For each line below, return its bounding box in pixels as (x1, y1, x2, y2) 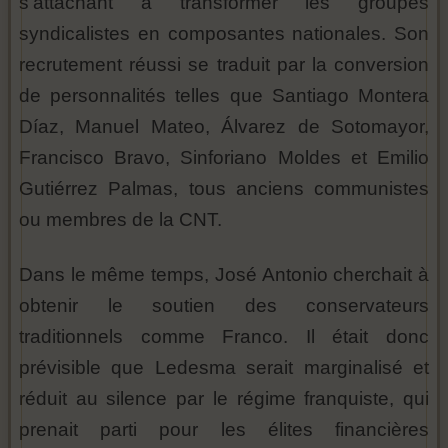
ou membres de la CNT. (19, 209, 222, 231)
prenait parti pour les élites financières (19, 419, 429, 441)
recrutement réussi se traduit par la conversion (19, 54, 429, 76)
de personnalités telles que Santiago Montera (19, 85, 429, 107)
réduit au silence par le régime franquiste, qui (19, 388, 429, 410)
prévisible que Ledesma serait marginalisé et (19, 357, 429, 379)
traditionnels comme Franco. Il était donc (19, 326, 429, 348)
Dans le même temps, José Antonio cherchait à (19, 264, 429, 286)
